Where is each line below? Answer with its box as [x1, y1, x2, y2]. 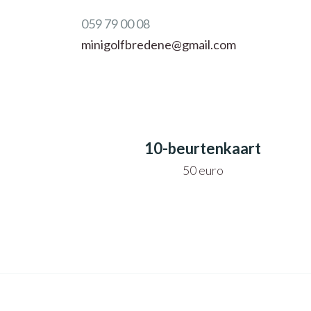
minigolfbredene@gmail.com [81, 37, 236, 52]
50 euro [182, 162, 224, 178]
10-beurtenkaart [144, 138, 261, 158]
